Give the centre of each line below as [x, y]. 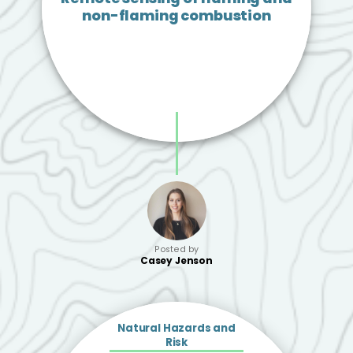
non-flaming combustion [176, 15]
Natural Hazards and [176, 328]
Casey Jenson [176, 260]
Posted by [176, 250]
